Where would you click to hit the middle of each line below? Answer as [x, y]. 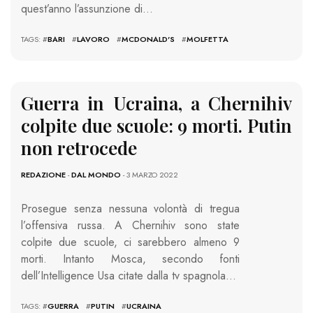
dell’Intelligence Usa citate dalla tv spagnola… [129, 276]
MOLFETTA [208, 39]
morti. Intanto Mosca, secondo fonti [130, 259]
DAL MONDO [96, 175]
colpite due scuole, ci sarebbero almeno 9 [130, 242]
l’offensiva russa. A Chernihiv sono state [130, 226]
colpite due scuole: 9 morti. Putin [156, 126]
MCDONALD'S [148, 39]
